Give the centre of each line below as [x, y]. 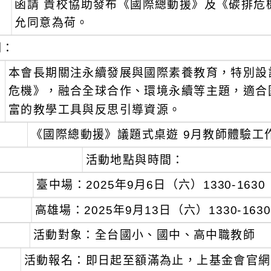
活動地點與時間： [135, 160]
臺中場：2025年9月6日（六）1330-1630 [151, 185]
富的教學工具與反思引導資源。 [95, 109]
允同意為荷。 [52, 23]
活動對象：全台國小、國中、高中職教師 [144, 235]
